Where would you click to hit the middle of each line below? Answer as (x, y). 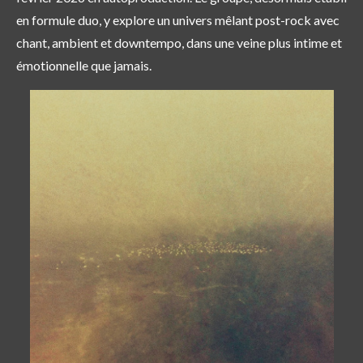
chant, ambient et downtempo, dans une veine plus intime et (179, 43)
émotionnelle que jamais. (84, 66)
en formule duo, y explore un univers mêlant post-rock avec (178, 20)
